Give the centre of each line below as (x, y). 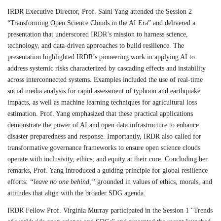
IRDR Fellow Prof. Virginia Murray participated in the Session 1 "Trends (110, 210)
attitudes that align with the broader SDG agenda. (76, 193)
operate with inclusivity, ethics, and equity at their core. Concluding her (108, 159)
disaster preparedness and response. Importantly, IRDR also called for (104, 136)
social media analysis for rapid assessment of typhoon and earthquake (104, 91)
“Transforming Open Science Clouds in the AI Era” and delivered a (101, 23)
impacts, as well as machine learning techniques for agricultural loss (102, 102)
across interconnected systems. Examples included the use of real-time (105, 79)
